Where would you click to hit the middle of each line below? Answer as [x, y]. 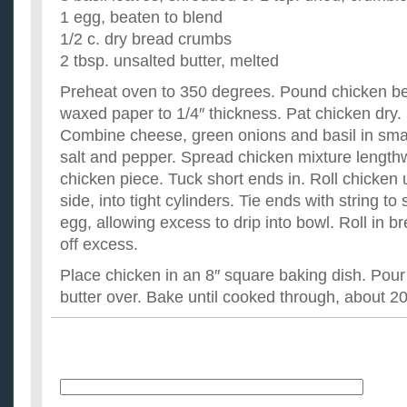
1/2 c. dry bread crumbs [146, 39]
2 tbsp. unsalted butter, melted [169, 61]
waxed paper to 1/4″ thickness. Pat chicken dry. [231, 114]
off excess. [99, 244]
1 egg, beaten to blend [141, 17]
